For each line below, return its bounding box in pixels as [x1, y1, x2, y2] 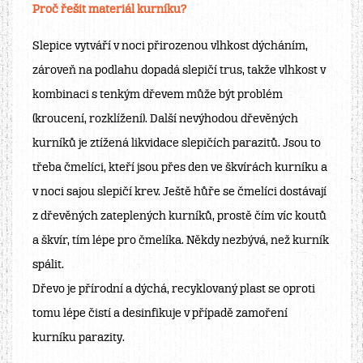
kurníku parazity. [32, 332, 125, 345]
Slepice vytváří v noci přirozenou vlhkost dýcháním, [32, 41, 308, 53]
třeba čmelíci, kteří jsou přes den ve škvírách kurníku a [32, 162, 327, 175]
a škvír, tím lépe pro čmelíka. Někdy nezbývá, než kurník [32, 235, 329, 248]
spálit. [32, 259, 64, 272]
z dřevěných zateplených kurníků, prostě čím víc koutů [32, 211, 327, 224]
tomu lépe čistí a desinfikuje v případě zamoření [32, 308, 288, 321]
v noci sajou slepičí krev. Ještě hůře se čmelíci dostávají [32, 186, 327, 199]
